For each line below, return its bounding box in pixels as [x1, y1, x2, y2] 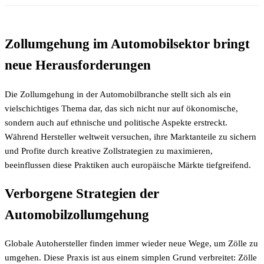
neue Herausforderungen [5, 58, 151, 73]
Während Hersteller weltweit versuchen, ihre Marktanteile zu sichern [5, 132, 256, 142]
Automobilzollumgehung [5, 207, 149, 222]
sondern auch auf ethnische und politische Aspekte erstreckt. [5, 118, 227, 128]
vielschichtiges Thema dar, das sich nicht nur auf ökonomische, [5, 104, 238, 114]
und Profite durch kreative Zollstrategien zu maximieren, [5, 146, 213, 156]
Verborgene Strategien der [5, 186, 159, 201]
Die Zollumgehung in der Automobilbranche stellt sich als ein [5, 90, 231, 100]
